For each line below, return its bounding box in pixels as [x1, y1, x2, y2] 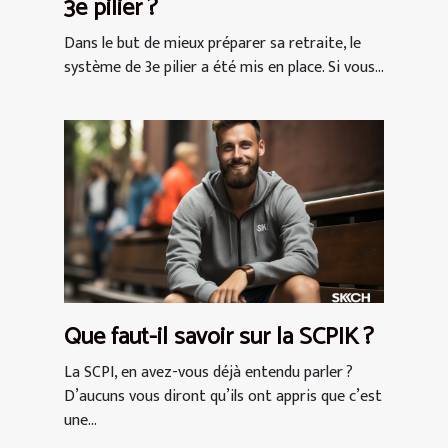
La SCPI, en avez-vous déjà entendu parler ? [64, 358, 353, 386]
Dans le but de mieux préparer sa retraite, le [64, 30, 361, 58]
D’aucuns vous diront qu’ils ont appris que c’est [64, 382, 382, 410]
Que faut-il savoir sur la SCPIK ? [64, 317, 374, 357]
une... [64, 406, 97, 434]
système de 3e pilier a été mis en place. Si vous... [64, 54, 384, 82]
